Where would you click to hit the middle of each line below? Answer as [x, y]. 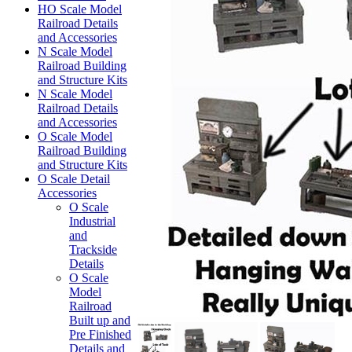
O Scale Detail [74, 179]
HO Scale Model [80, 9]
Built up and [100, 320]
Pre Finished [100, 334]
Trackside [93, 249]
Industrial [92, 221]
